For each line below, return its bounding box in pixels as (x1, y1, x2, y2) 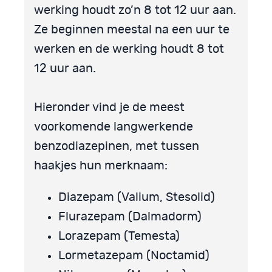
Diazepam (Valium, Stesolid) (58, 191, 215, 204)
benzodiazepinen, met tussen (34, 140, 199, 153)
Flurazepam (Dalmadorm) (58, 211, 202, 223)
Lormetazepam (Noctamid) (58, 250, 209, 262)
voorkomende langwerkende (34, 121, 193, 134)
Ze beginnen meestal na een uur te (34, 24, 229, 36)
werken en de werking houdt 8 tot (34, 43, 224, 56)
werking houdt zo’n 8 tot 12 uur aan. (34, 4, 236, 17)
